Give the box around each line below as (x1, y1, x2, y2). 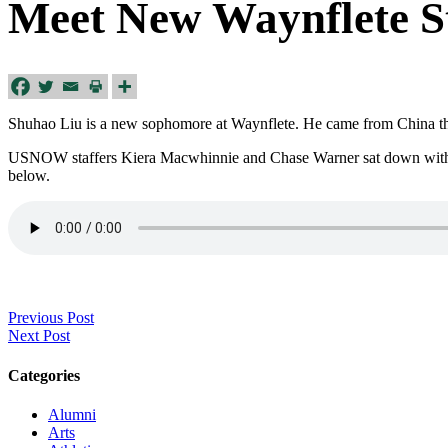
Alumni (48, 405, 96, 423)
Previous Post (8, 309, 94, 327)
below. (8, 167, 50, 185)
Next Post (8, 327, 70, 345)
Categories (8, 366, 80, 384)
